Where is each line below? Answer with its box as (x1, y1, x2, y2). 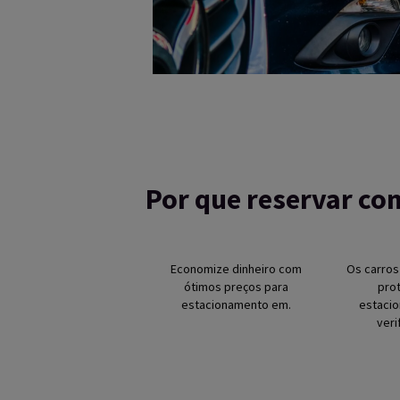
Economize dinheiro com (171, 261, 303, 277)
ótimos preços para (184, 279, 289, 295)
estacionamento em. (181, 296, 292, 312)
